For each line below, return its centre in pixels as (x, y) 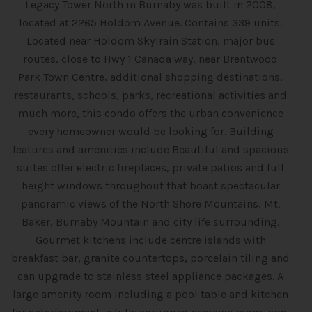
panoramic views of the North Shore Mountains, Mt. (151, 204)
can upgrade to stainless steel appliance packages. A (151, 276)
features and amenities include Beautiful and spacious (150, 149)
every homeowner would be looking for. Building (150, 131)
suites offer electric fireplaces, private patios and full (151, 167)
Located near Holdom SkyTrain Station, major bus (150, 41)
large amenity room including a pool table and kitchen (151, 294)
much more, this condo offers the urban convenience (150, 113)
